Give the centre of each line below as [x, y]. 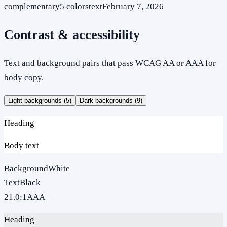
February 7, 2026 [133, 6]
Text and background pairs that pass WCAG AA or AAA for [110, 63]
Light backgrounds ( [37, 100]
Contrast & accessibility [72, 34]
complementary [32, 6]
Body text [22, 145]
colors [77, 6]
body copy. [24, 77]
